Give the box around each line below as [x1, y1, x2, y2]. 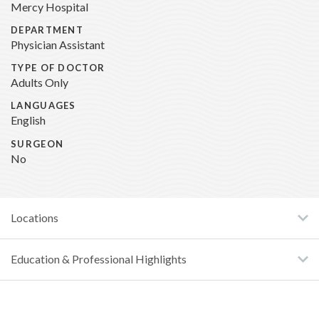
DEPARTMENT [11, 23, 83, 36]
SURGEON [11, 137, 64, 150]
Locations [11, 210, 58, 225]
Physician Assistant [11, 37, 105, 52]
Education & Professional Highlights [11, 251, 187, 266]
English [11, 113, 46, 128]
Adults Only [11, 75, 68, 90]
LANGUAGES [11, 100, 76, 113]
